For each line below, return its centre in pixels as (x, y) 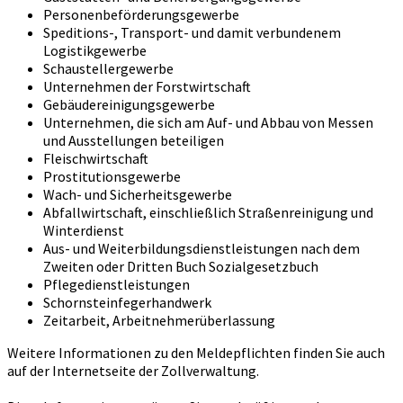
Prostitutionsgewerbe (112, 177)
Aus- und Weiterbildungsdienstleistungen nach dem (201, 249)
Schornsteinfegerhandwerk (127, 303)
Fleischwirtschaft (96, 159)
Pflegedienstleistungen (116, 285)
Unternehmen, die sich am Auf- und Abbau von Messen (208, 123)
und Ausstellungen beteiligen (134, 141)
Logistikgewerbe (95, 51)
